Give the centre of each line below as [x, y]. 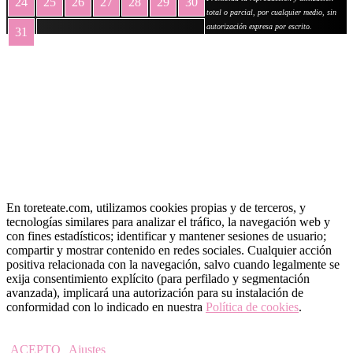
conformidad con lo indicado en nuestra [106, 307]
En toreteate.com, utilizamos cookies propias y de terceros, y [156, 208]
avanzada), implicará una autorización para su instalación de [155, 293]
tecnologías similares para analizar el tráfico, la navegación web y [168, 222]
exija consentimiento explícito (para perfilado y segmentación [158, 279]
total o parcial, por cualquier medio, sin [271, 13]
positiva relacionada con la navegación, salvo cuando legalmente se [173, 265]
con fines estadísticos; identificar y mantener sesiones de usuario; [166, 236]
